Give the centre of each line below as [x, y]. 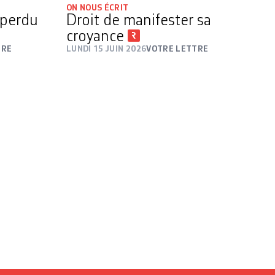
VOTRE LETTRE [177, 49]
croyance [97, 37]
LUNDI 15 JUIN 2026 [107, 49]
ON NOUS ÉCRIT [98, 8]
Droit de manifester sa [139, 21]
